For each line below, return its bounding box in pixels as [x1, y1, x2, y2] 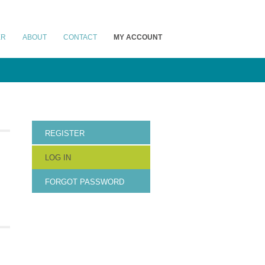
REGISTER [45, 129, 85, 138]
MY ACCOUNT [114, 33, 162, 41]
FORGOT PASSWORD [45, 177, 124, 186]
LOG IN [45, 153, 71, 162]
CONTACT [63, 33, 97, 41]
